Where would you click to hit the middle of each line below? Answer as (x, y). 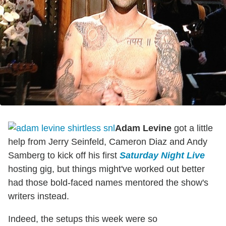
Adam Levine (143, 128)
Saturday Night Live (162, 155)
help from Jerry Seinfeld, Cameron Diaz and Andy (108, 142)
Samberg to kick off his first (64, 155)
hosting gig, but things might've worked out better (106, 169)
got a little (192, 128)
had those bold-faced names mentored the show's (108, 182)
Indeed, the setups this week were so (83, 219)
